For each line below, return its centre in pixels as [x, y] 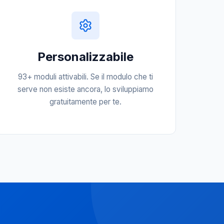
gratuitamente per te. [85, 102]
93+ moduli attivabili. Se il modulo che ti [85, 77]
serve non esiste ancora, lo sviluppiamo [85, 89]
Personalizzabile [85, 57]
